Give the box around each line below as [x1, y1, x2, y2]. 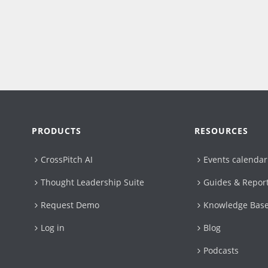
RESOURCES [194, 124, 249, 136]
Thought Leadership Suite [41, 176, 145, 188]
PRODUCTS [32, 124, 82, 136]
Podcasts [203, 244, 239, 256]
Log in [41, 221, 65, 233]
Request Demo [41, 199, 100, 211]
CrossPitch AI [41, 153, 93, 165]
